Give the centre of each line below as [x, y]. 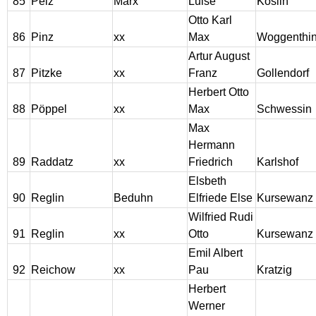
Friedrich [211, 162]
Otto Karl [210, 20]
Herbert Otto [219, 92]
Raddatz [52, 162]
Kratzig [274, 270]
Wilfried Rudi [221, 217]
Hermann [212, 145]
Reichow [53, 270]
